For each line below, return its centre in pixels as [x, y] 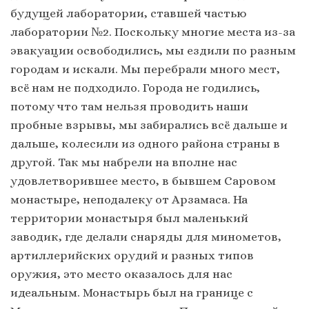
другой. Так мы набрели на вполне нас [124, 162]
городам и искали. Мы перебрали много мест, [145, 69]
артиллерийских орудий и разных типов [132, 256]
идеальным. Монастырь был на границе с [132, 293]
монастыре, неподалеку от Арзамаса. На [129, 200]
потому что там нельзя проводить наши [129, 107]
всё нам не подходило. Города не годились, [135, 88]
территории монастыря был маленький [129, 218]
